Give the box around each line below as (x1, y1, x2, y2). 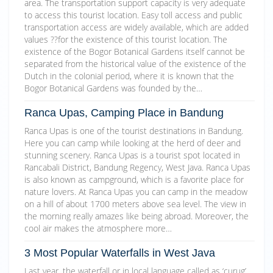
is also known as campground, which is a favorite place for (24, 174, 244, 186)
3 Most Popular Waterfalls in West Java (24, 247, 215, 260)
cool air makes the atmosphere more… (24, 222, 172, 235)
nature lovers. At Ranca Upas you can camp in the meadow (24, 186, 247, 198)
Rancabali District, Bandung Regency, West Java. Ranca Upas (24, 161, 250, 174)
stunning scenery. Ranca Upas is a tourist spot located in (24, 149, 240, 161)
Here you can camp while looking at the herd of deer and (24, 137, 241, 149)
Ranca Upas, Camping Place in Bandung (24, 107, 224, 119)
